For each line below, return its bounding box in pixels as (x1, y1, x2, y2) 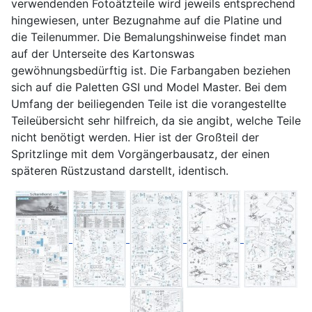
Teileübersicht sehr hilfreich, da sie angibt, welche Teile (11, 114, 301, 128)
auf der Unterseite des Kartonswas (11, 47, 194, 61)
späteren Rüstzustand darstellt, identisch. (11, 164, 228, 178)
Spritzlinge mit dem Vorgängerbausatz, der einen (11, 147, 270, 162)
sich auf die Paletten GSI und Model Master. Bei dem (11, 80, 287, 95)
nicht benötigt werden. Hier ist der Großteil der (11, 130, 259, 145)
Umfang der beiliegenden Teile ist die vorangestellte (11, 97, 286, 111)
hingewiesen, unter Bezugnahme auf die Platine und (11, 13, 282, 28)
